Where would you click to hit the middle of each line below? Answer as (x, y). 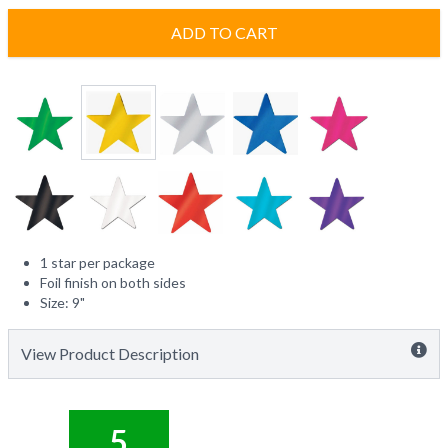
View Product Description (110, 354)
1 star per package (97, 263)
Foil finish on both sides (113, 283)
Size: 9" (62, 303)
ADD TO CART (224, 33)
